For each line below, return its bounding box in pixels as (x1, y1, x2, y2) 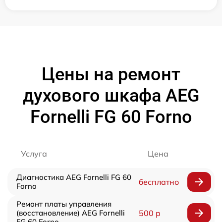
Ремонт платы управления (16, 199, 111, 209)
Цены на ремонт (42, 63, 180, 85)
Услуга (21, 148, 47, 159)
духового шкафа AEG (22, 85, 200, 106)
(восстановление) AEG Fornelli (16, 208, 125, 218)
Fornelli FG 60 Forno (30, 106, 192, 127)
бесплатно (138, 176, 179, 187)
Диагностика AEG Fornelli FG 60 (16, 172, 131, 182)
